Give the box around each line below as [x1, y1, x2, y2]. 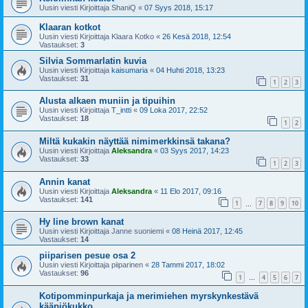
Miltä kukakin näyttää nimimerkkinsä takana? [39, 135, 230, 146]
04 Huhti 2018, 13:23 [156, 65, 225, 74]
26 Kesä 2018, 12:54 [162, 32, 231, 41]
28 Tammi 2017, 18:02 [151, 261, 225, 269]
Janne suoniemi [111, 227, 164, 236]
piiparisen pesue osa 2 [39, 250, 135, 261]
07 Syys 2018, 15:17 [144, 3, 213, 12]
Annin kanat [39, 176, 90, 187]
